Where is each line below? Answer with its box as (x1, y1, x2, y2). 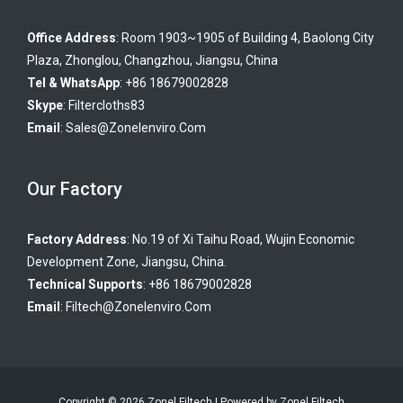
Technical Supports (27, 276, 143, 291)
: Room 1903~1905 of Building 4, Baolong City (116, 31, 374, 46)
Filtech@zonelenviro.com (66, 299, 211, 314)
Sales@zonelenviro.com (66, 121, 206, 136)
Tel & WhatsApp (27, 76, 120, 91)
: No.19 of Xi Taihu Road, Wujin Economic (127, 231, 354, 246)
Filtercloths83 (68, 98, 145, 113)
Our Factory (27, 177, 122, 200)
